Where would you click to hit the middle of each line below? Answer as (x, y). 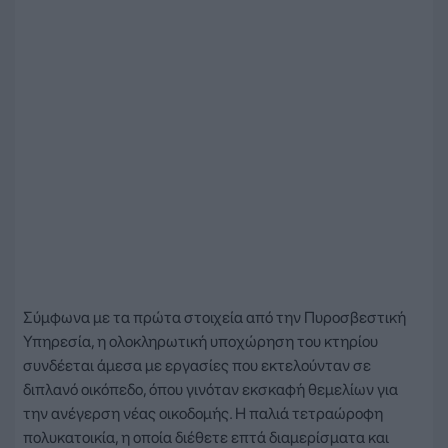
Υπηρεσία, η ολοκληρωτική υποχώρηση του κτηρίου (200, 341)
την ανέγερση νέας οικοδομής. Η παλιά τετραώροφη (203, 413)
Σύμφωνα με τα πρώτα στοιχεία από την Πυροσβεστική (214, 317)
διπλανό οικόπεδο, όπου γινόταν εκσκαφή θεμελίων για (210, 389)
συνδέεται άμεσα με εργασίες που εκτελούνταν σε (197, 365)
